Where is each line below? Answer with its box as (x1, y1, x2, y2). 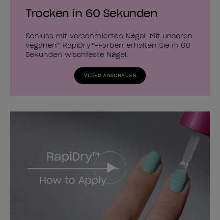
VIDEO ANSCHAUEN (83, 72, 137, 79)
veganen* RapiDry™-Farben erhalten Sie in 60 (26, 40, 191, 50)
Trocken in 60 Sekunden (26, 6, 158, 20)
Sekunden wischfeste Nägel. (26, 50, 128, 59)
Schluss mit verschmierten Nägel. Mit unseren (26, 31, 192, 40)
